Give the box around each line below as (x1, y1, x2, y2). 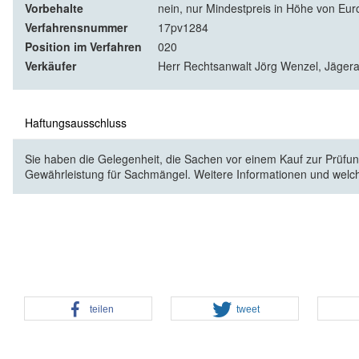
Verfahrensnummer (25, 19, 127, 36)
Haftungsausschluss (25, 115, 127, 131)
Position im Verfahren (25, 38, 142, 55)
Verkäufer (25, 58, 76, 75)
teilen (89, 304, 114, 316)
